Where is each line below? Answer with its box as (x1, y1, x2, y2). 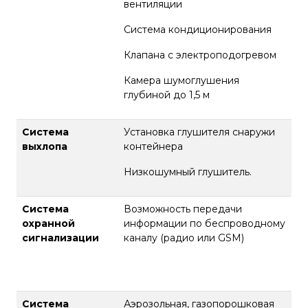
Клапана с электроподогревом (124, 48, 276, 61)
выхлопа (22, 140, 67, 153)
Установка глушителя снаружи (124, 125, 275, 138)
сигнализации (22, 231, 99, 244)
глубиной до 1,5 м (124, 88, 210, 101)
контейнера (124, 140, 183, 153)
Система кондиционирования (124, 23, 272, 36)
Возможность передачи (124, 202, 242, 215)
